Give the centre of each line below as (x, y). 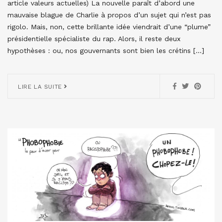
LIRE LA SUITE (41, 87)
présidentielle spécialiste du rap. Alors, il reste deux (94, 39)
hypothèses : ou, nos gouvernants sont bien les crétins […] (106, 51)
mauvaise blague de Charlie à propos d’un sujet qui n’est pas (109, 15)
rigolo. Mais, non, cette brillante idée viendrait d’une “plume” (109, 27)
